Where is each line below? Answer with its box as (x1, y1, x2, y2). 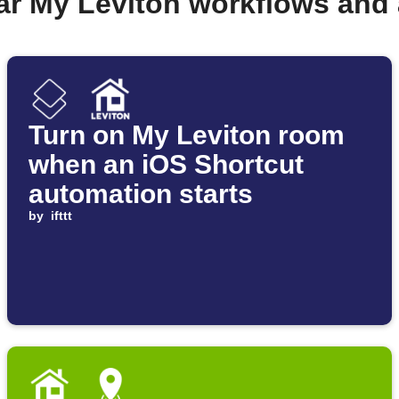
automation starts (28, 179, 253, 209)
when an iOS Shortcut (28, 150, 304, 180)
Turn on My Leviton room (28, 120, 345, 151)
